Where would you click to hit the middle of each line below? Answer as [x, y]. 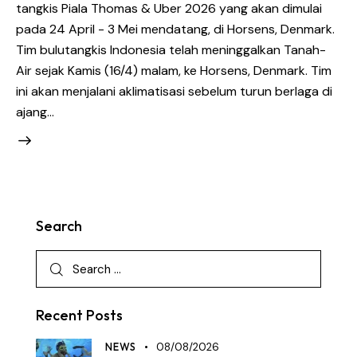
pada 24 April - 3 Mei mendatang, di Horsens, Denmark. [175, 29]
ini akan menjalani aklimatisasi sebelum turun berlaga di [174, 91]
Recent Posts [79, 316]
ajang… [35, 112]
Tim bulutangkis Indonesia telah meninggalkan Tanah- [171, 49]
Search [59, 226]
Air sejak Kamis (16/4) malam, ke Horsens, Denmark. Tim [174, 70]
